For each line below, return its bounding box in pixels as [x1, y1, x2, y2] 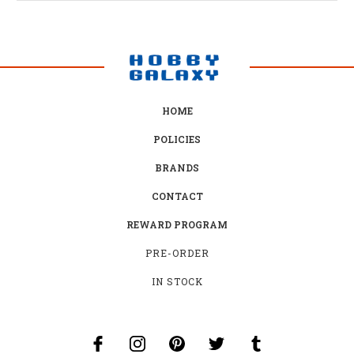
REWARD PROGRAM [126, 217, 228, 231]
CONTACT [151, 189, 203, 202]
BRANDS [155, 160, 199, 174]
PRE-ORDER [145, 246, 209, 259]
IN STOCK [152, 274, 203, 288]
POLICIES [153, 132, 201, 145]
